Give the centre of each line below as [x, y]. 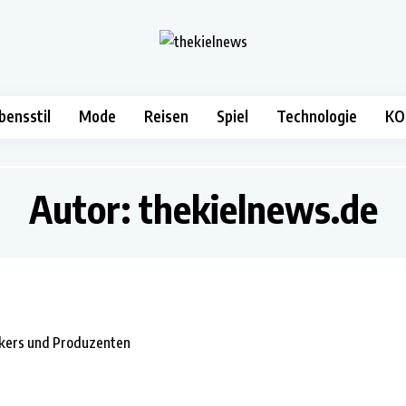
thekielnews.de [258, 208]
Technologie [317, 116]
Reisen [166, 116]
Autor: [83, 208]
